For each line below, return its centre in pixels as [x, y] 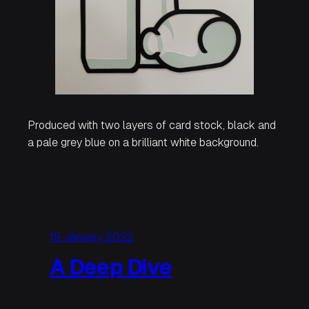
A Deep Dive [111, 267]
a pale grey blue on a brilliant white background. [143, 143]
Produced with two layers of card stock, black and [152, 126]
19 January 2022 [92, 237]
